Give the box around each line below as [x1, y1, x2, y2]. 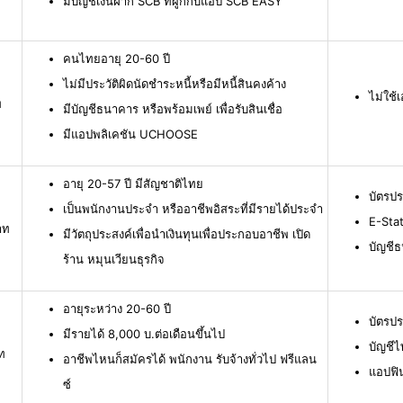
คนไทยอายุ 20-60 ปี [63, 51, 170, 67]
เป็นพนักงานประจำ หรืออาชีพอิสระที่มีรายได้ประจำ [63, 201, 323, 217]
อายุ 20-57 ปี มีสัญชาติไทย [63, 176, 203, 192]
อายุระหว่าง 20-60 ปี [63, 301, 171, 317]
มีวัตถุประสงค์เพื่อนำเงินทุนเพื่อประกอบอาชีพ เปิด [63, 227, 310, 242]
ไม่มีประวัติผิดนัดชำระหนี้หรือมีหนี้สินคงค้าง [63, 76, 286, 92]
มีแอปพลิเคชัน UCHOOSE [63, 127, 198, 142]
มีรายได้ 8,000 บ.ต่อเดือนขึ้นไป [63, 327, 225, 342]
